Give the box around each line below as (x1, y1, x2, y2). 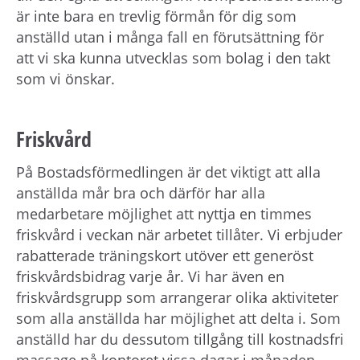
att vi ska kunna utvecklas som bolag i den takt (16, 48, 330, 68)
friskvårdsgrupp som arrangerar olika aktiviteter (16, 288, 338, 308)
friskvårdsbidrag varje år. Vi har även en (16, 267, 284, 287)
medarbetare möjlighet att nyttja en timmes (16, 204, 312, 224)
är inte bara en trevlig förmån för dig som (16, 6, 297, 27)
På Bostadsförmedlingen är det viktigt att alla (16, 162, 321, 182)
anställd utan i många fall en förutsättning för (16, 27, 324, 47)
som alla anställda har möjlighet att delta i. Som (16, 309, 341, 329)
